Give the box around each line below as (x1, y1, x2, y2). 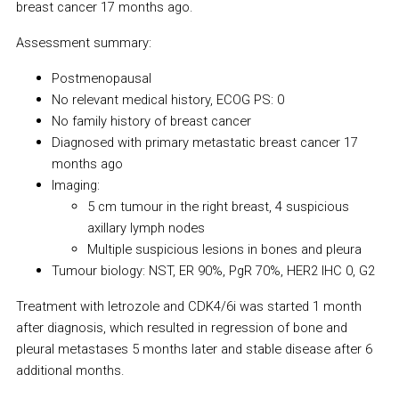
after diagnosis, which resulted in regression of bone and (15, 320, 347, 337)
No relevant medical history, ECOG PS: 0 (51, 92, 284, 109)
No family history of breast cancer (51, 113, 251, 130)
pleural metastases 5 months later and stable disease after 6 (15, 341, 372, 358)
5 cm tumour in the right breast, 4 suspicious (86, 199, 349, 216)
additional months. (15, 362, 125, 379)
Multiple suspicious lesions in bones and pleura (86, 241, 362, 258)
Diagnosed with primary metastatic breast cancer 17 (51, 134, 358, 151)
